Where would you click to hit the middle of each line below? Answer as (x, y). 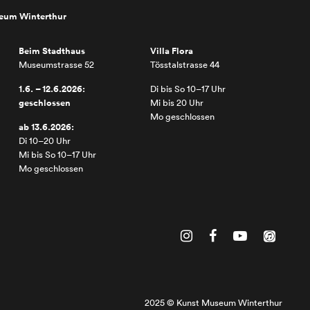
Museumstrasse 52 (56, 65)
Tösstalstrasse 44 (185, 65)
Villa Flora (172, 51)
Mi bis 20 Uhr (177, 103)
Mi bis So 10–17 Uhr (57, 155)
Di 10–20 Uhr (44, 141)
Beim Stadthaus (52, 51)
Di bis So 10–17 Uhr (188, 89)
